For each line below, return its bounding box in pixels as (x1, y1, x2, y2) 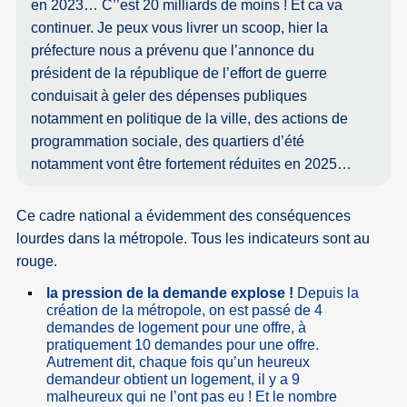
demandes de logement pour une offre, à (45, 319, 306, 335)
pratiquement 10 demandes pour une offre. (45, 336, 319, 352)
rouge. (16, 253, 58, 270)
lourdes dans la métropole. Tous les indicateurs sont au (16, 231, 371, 247)
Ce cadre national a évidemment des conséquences (16, 208, 352, 224)
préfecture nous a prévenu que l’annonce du (31, 43, 315, 59)
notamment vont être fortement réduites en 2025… (31, 156, 352, 173)
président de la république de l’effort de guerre (31, 65, 328, 82)
